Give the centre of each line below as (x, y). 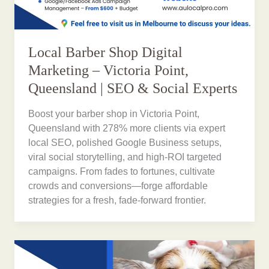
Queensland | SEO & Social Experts (133, 89)
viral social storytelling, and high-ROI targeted (125, 157)
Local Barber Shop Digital (106, 53)
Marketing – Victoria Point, (109, 71)
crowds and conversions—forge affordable (118, 186)
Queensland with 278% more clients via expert (127, 128)
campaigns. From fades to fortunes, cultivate (122, 171)
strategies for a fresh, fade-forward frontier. (117, 200)
